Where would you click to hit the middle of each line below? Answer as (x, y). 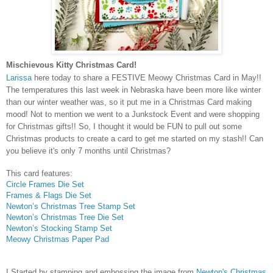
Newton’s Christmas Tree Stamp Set (73, 206)
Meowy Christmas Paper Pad (58, 239)
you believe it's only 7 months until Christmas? (88, 151)
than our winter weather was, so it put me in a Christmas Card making (129, 102)
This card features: (39, 173)
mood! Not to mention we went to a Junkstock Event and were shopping (133, 114)
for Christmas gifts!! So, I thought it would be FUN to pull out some (124, 126)
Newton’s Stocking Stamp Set (62, 228)
